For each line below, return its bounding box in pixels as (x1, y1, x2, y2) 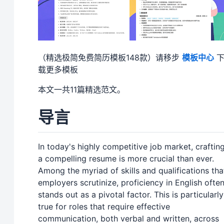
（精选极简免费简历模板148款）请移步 (38, 52, 182, 62)
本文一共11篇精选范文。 (38, 84, 125, 94)
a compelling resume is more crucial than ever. (38, 153, 214, 164)
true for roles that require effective (38, 201, 170, 212)
